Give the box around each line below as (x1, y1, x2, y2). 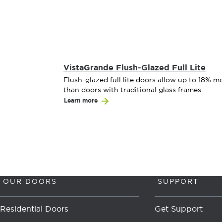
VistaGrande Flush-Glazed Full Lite (63, 62, 206, 73)
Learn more (64, 97, 98, 105)
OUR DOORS (3, 177, 57, 186)
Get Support (155, 204, 203, 214)
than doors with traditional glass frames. (63, 85, 203, 94)
